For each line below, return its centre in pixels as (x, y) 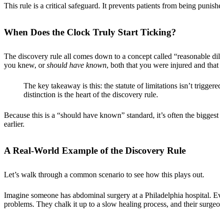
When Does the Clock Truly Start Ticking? (90, 32)
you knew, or (25, 65)
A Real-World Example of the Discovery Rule (95, 150)
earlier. (14, 124)
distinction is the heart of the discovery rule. (91, 94)
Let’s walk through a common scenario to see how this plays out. (104, 174)
